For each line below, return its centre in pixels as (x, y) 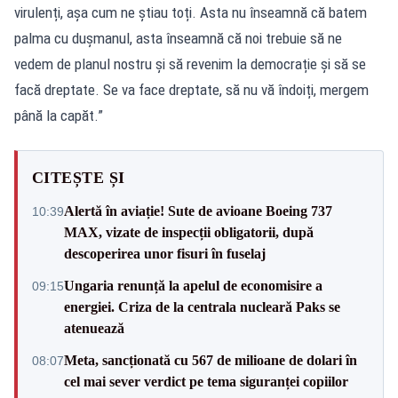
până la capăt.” (59, 115)
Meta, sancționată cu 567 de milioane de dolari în (211, 360)
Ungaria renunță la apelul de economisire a (193, 285)
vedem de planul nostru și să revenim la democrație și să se (190, 64)
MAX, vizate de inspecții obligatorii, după (189, 232)
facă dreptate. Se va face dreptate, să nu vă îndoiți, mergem (191, 89)
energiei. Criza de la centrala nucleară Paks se (202, 306)
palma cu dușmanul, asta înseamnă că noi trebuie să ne (178, 38)
